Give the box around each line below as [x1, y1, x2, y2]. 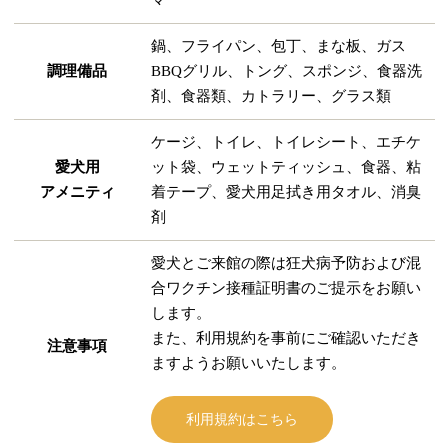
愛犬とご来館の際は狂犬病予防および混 [150, 254, 421, 271]
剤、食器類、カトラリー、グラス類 [150, 87, 391, 104]
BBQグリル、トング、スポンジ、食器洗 [150, 62, 422, 79]
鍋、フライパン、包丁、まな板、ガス [150, 37, 406, 54]
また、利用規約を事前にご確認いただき [150, 329, 421, 346]
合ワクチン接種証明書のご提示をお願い [150, 279, 421, 296]
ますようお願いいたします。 [150, 354, 346, 371]
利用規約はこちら [185, 411, 298, 427]
